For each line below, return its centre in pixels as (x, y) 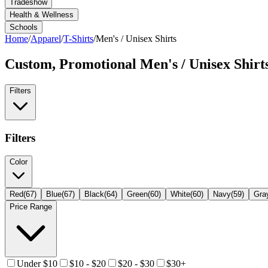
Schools (24, 27)
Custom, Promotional (72, 64)
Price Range (31, 207)
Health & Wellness (42, 15)
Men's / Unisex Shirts (136, 39)
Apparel (46, 39)
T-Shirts (78, 39)
